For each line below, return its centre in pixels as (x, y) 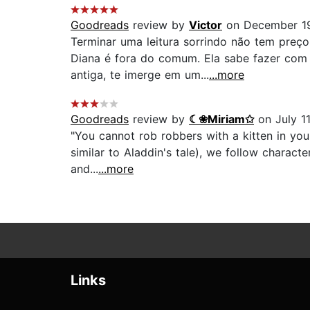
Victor (206, 25)
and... (84, 169)
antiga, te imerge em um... (140, 75)
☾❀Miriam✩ (221, 119)
